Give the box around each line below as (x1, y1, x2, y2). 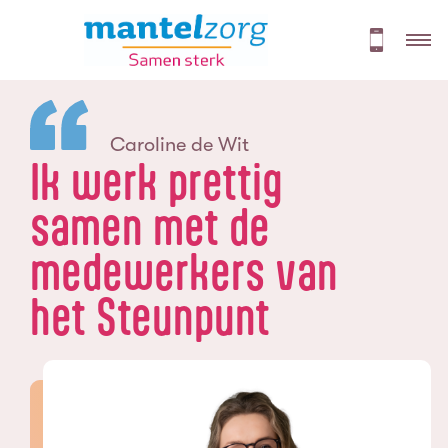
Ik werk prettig (30, 154, 283, 210)
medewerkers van (30, 244, 338, 300)
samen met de (30, 199, 270, 255)
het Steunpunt (30, 289, 270, 345)
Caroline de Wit (110, 133, 249, 156)
